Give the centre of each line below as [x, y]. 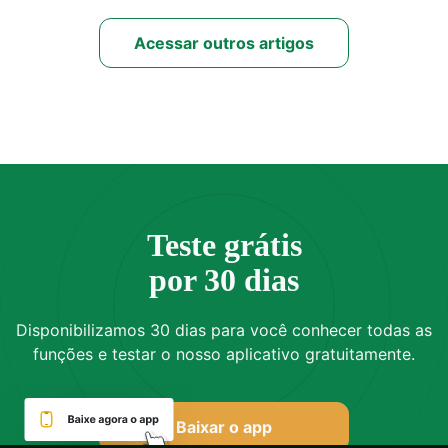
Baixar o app [224, 427]
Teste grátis [224, 245]
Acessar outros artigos [224, 43]
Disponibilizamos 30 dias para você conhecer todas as [224, 330]
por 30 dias [224, 280]
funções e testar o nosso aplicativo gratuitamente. [224, 354]
